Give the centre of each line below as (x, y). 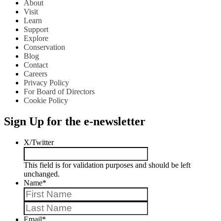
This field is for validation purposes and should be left (107, 165)
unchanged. (42, 174)
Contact (36, 65)
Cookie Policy (46, 100)
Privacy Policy (46, 82)
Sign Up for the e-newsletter (75, 121)
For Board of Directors (59, 91)
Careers (36, 74)
